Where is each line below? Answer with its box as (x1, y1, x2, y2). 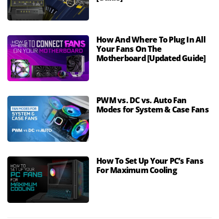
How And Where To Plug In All (96, 35, 205, 45)
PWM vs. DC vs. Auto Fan (96, 96, 187, 106)
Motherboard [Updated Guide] (96, 54, 206, 64)
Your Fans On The (96, 44, 162, 54)
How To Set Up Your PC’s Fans (96, 156, 203, 166)
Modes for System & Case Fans (96, 105, 209, 115)
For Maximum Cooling (96, 166, 177, 175)
